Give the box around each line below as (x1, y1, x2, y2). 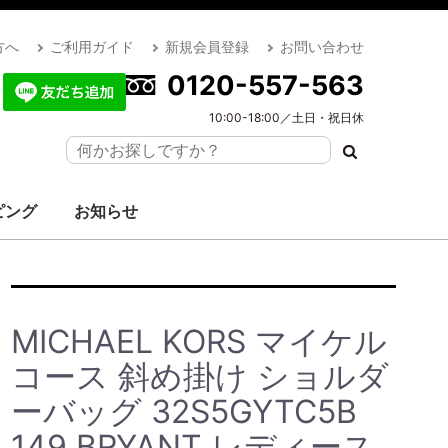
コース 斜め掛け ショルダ (10, 357, 389, 396)
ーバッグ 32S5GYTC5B (10, 392, 357, 431)
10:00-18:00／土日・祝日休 (208, 110, 364, 125)
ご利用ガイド (49, 38, 134, 55)
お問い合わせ (279, 38, 364, 55)
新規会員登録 (164, 38, 249, 55)
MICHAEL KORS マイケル (10, 322, 387, 361)
